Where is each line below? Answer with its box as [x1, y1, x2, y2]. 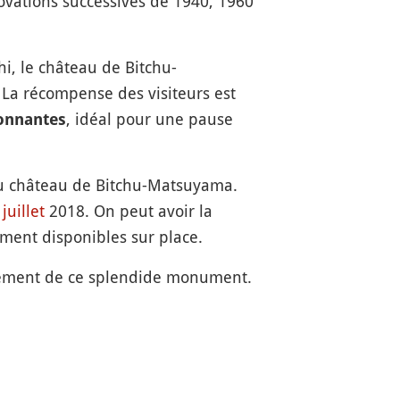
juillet [2, 199, 45, 221]
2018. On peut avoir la [44, 199, 212, 221]
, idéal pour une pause [65, 107, 233, 129]
